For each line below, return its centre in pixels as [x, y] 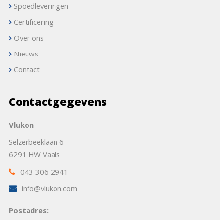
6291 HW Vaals [34, 156]
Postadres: [28, 211]
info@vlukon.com [49, 189]
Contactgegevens [57, 103]
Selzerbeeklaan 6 [36, 144]
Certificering [33, 23]
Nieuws [26, 55]
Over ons [28, 39]
